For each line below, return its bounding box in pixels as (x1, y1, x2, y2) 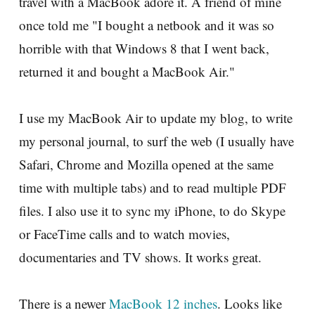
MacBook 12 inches (109, 294, 217, 312)
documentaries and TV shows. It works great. (19, 247, 262, 266)
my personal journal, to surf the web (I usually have (19, 131, 294, 150)
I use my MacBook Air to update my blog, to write (19, 108, 292, 127)
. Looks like (217, 294, 282, 312)
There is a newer (19, 294, 109, 312)
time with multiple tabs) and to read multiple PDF (19, 178, 286, 196)
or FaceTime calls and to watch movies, (19, 224, 230, 243)
